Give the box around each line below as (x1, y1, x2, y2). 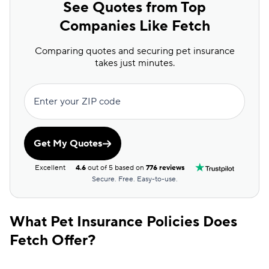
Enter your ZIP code (34, 95, 121, 107)
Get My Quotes (34, 138, 102, 150)
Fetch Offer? (10, 231, 95, 250)
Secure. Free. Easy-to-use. (91, 175, 178, 184)
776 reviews (146, 163, 186, 172)
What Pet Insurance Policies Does (10, 213, 237, 231)
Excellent (35, 163, 65, 172)
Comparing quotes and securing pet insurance (34, 45, 235, 57)
